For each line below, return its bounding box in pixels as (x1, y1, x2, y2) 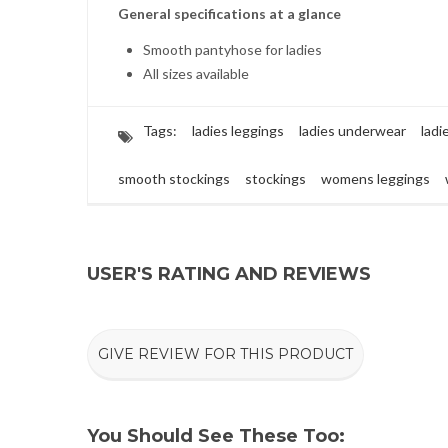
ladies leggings (192, 122, 284, 139)
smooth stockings (118, 170, 230, 187)
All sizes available (143, 65, 249, 82)
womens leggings (321, 170, 430, 187)
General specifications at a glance (118, 5, 341, 22)
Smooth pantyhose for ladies (143, 41, 322, 58)
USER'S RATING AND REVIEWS (87, 263, 371, 285)
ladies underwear (299, 122, 406, 139)
